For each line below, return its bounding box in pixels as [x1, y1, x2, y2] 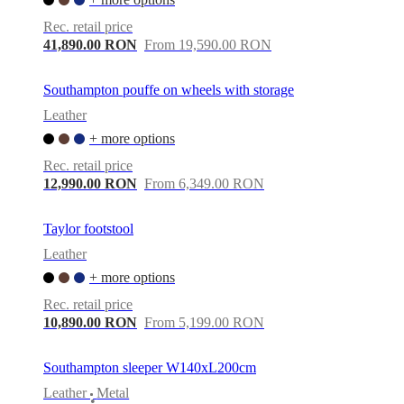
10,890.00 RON [43, 314, 137, 330]
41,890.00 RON [43, 36, 137, 52]
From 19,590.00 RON [144, 36, 271, 52]
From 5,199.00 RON [144, 314, 264, 330]
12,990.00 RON [43, 175, 137, 191]
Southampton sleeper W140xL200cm [43, 359, 256, 375]
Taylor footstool [43, 220, 133, 236]
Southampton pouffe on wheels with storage [43, 81, 294, 97]
